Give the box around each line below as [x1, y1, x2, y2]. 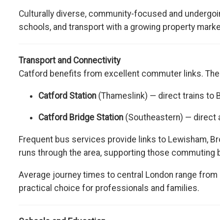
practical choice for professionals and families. [19, 183, 199, 193]
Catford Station [38, 90, 96, 101]
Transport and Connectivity [19, 55, 120, 66]
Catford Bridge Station [38, 112, 123, 123]
